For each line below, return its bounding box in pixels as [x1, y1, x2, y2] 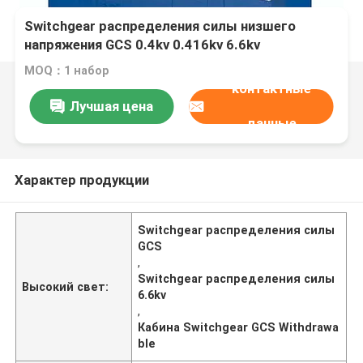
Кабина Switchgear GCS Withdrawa [138, 320, 340, 334]
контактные [231, 80, 311, 97]
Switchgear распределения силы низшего [24, 18, 297, 35]
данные [246, 115, 297, 132]
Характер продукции [14, 171, 149, 188]
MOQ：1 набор [24, 64, 110, 78]
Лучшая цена [69, 97, 153, 114]
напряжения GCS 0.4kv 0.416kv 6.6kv [24, 36, 261, 53]
